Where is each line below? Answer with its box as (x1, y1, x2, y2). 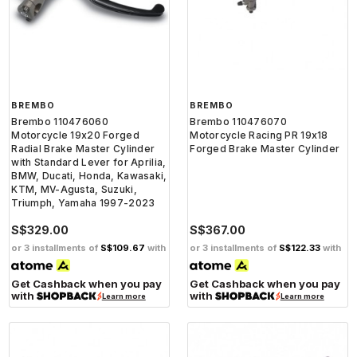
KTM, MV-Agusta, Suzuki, (11, 183, 137, 196)
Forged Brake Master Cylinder (190, 143, 340, 155)
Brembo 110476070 (190, 116, 287, 128)
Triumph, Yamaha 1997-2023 (11, 197, 155, 210)
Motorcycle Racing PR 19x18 (190, 129, 328, 142)
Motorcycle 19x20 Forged (11, 129, 139, 142)
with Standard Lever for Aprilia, (11, 156, 167, 169)
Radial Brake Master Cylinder (11, 143, 155, 155)
